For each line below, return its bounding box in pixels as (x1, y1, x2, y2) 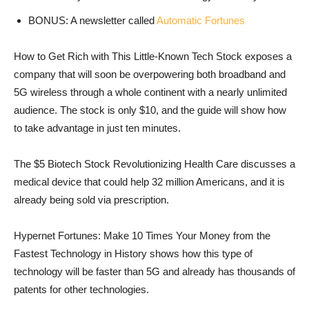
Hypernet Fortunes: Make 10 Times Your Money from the (14, 230, 270, 242)
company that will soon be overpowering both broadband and (14, 68, 286, 81)
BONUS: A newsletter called (28, 14, 157, 27)
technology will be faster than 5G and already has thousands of (14, 266, 295, 278)
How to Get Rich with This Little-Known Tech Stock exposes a (14, 50, 292, 63)
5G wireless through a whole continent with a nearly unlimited (14, 86, 287, 99)
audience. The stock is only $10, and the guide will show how (14, 104, 286, 117)
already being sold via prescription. (14, 194, 169, 206)
